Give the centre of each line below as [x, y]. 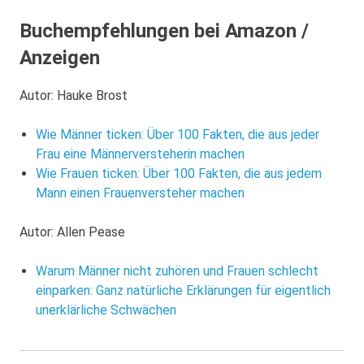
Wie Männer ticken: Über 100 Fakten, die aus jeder [178, 134]
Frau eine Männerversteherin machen [140, 154]
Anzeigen [60, 57]
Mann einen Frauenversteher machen [140, 193]
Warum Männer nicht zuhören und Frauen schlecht [177, 271]
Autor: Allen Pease [72, 232]
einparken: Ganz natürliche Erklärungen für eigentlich [183, 290]
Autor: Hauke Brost [74, 95]
